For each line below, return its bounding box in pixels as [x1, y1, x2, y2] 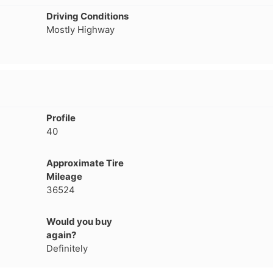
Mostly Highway [46, 23, 115, 35]
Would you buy [46, 215, 113, 227]
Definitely [46, 242, 88, 254]
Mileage [46, 170, 83, 182]
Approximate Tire [46, 157, 124, 169]
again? [46, 229, 77, 241]
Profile [46, 112, 76, 124]
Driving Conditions [46, 10, 129, 22]
